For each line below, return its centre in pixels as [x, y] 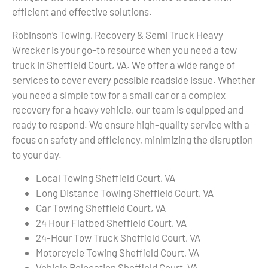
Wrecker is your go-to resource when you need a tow [124, 49]
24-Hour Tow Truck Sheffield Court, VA [118, 238]
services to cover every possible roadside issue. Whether [134, 79]
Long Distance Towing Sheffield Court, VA [125, 193]
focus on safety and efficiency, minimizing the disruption [133, 139]
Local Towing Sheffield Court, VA [106, 178]
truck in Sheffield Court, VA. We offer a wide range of [124, 64]
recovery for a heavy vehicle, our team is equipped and [128, 109]
